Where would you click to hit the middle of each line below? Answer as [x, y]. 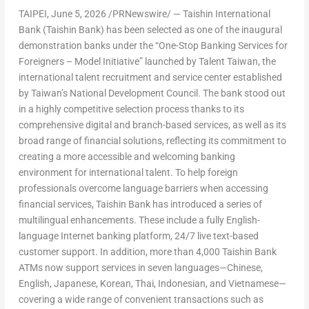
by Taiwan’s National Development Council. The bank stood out [152, 93]
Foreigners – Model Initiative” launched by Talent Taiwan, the [147, 62]
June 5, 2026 [78, 14]
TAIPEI [32, 14]
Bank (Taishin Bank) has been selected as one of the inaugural [150, 30]
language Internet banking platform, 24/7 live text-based [138, 236]
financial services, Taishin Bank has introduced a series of [140, 205]
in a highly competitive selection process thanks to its [131, 109]
